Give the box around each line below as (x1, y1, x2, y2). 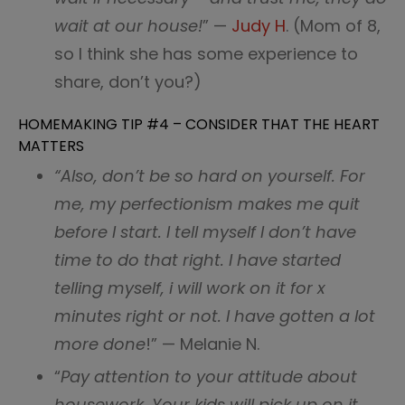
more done (54, 333, 146, 355)
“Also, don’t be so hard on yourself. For (54, 165, 365, 187)
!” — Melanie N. (146, 333, 259, 355)
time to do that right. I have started (54, 249, 341, 271)
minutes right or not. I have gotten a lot (54, 305, 375, 327)
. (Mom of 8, (286, 14, 381, 37)
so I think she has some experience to (54, 42, 358, 65)
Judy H (231, 14, 286, 37)
